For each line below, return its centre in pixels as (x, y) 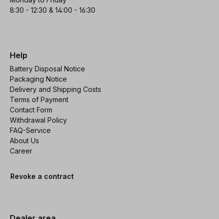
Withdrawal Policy (38, 120)
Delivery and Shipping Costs (55, 89)
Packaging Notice (38, 79)
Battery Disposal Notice (47, 68)
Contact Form (31, 109)
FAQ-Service (30, 130)
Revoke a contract (42, 176)
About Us (24, 140)
